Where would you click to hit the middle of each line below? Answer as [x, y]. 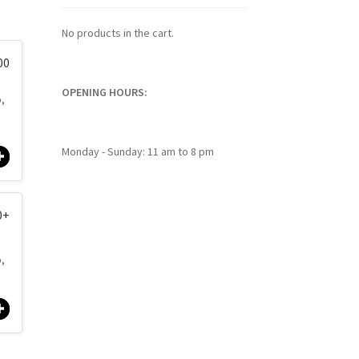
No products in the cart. [117, 33]
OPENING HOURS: [104, 93]
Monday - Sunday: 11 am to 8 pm [137, 151]
